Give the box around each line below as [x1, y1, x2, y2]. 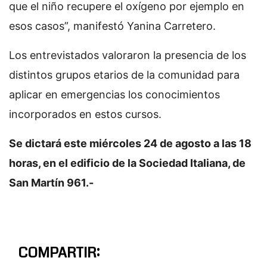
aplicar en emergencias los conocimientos [9, 88, 220, 101]
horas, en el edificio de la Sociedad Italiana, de [9, 156, 246, 169]
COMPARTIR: [18, 242, 100, 263]
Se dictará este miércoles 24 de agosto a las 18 [9, 136, 252, 150]
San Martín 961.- [9, 176, 94, 189]
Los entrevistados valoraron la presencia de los [9, 48, 246, 61]
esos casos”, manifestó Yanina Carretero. [9, 19, 216, 32]
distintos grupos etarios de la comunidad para [9, 68, 240, 81]
